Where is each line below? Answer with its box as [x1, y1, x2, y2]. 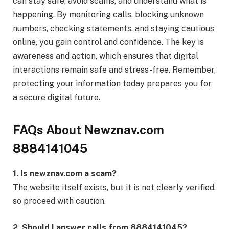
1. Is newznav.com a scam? [13, 169, 117, 179]
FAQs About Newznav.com [13, 123, 164, 138]
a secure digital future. [13, 92, 100, 102]
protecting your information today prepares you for [13, 78, 212, 88]
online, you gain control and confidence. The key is [13, 37, 204, 47]
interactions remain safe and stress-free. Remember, [13, 64, 216, 75]
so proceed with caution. [13, 196, 106, 207]
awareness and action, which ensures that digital [13, 51, 198, 61]
